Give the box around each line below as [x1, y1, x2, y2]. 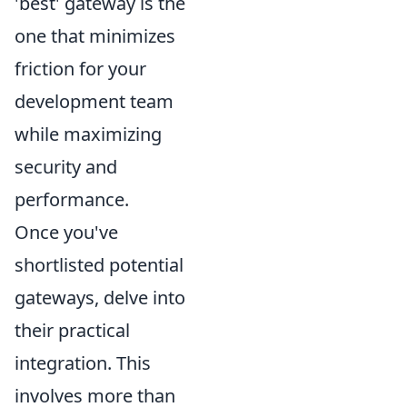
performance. [15, 187, 129, 213]
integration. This [15, 351, 151, 376]
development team [15, 89, 174, 114]
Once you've [15, 220, 118, 245]
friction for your [15, 56, 146, 82]
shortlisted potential [15, 253, 184, 278]
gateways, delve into [15, 285, 185, 311]
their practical [15, 318, 130, 343]
